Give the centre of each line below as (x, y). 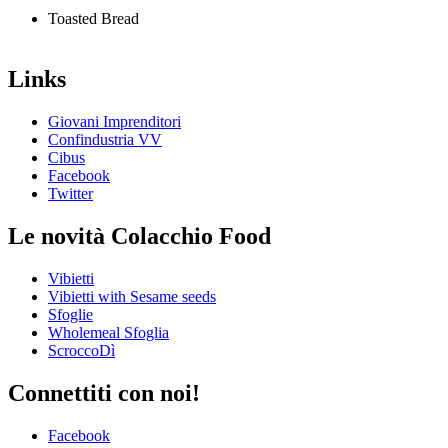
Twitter (70, 194)
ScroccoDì (81, 351)
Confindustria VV (105, 140)
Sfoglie (70, 315)
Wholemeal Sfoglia (108, 333)
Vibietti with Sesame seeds (132, 297)
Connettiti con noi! (104, 393)
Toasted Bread (93, 19)
